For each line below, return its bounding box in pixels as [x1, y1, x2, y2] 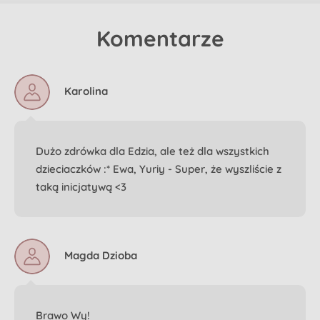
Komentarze [96, 24, 224, 52]
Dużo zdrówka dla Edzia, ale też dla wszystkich [36, 144, 269, 158]
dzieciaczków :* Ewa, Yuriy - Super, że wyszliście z [36, 161, 281, 176]
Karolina [64, 84, 108, 99]
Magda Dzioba [64, 249, 137, 263]
